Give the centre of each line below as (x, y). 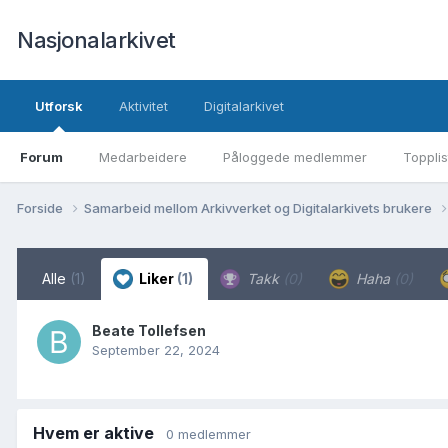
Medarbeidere (143, 157)
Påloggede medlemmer (295, 157)
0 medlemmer (208, 433)
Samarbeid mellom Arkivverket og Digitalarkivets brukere (259, 207)
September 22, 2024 (156, 349)
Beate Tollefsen (149, 330)
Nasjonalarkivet (96, 40)
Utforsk (59, 106)
